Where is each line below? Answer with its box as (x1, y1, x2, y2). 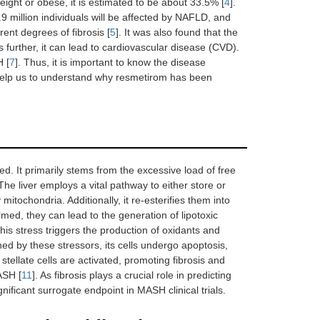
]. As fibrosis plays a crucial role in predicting (32, 269, 231, 281)
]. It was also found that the (116, 26, 238, 38)
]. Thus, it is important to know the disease (15, 56, 206, 68)
